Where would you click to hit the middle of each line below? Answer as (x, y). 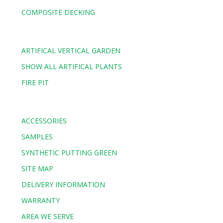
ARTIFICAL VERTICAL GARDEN (71, 51)
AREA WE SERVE (48, 216)
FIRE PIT (35, 83)
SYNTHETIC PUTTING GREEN (69, 152)
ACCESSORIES (44, 120)
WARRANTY (41, 200)
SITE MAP (38, 168)
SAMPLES (37, 136)
